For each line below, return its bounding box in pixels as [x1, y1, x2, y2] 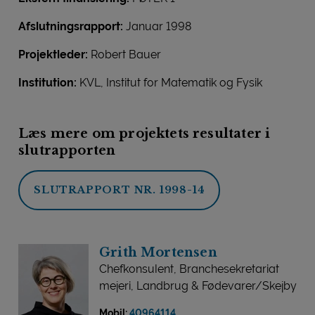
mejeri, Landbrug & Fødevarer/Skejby [99, 279, 297, 292]
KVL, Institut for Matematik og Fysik [79, 76, 262, 89]
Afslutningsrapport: [18, 20, 126, 33]
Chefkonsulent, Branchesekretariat [99, 262, 279, 276]
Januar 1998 [126, 20, 191, 33]
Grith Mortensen [99, 245, 217, 260]
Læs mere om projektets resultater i [18, 126, 271, 141]
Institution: [18, 76, 79, 89]
